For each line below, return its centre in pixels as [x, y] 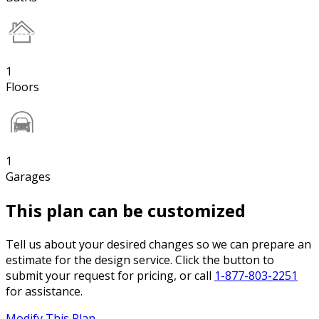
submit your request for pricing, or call [110, 276]
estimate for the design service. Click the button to [140, 260]
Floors [22, 87]
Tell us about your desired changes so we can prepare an [158, 245]
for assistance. [44, 292]
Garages [28, 177]
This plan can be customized [126, 211]
